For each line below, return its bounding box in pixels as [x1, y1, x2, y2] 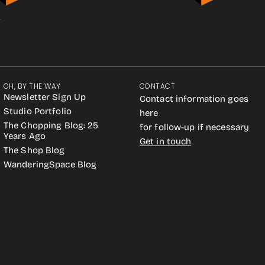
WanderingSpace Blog [4, 159, 97, 170]
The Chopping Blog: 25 [4, 120, 99, 131]
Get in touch [140, 136, 192, 147]
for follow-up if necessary [140, 122, 250, 132]
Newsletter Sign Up [4, 92, 86, 102]
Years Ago [4, 131, 46, 141]
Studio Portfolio [4, 106, 72, 117]
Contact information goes [140, 93, 248, 104]
